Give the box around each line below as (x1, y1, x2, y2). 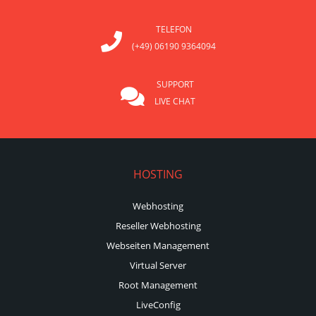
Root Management (119, 279, 197, 292)
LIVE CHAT (154, 95, 195, 108)
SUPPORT (156, 78, 194, 91)
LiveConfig (135, 298, 181, 312)
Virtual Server (130, 259, 186, 272)
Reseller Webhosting (115, 219, 201, 233)
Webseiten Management (107, 239, 209, 253)
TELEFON (155, 23, 192, 36)
